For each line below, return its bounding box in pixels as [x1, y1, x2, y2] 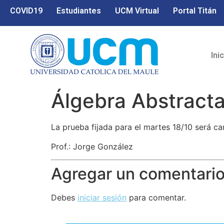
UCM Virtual [115, 6, 159, 15]
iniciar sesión [77, 192, 126, 203]
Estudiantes [56, 6, 101, 15]
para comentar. [126, 192, 186, 203]
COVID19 [10, 6, 42, 15]
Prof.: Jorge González [51, 141, 133, 151]
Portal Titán [173, 6, 216, 15]
